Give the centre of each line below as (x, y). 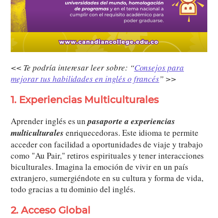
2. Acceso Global (51, 210)
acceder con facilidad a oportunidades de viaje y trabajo (107, 145)
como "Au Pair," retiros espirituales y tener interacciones (108, 156)
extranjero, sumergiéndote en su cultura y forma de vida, (107, 178)
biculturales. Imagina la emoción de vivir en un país (100, 167)
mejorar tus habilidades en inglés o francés (85, 79)
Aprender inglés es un (49, 121)
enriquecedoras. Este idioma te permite (131, 133)
